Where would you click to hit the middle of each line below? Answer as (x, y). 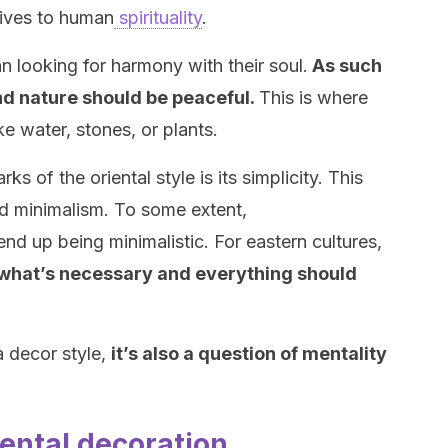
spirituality (158, 17)
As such (345, 65)
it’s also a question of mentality (249, 353)
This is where (313, 97)
